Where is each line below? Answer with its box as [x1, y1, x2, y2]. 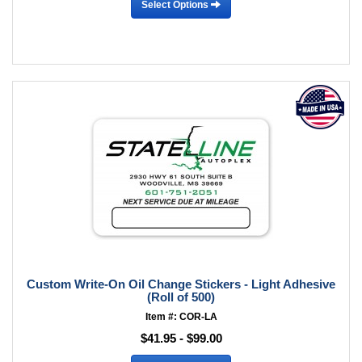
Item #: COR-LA [145, 311, 217, 322]
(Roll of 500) [147, 290, 215, 304]
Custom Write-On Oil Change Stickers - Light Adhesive [27, 277, 335, 291]
